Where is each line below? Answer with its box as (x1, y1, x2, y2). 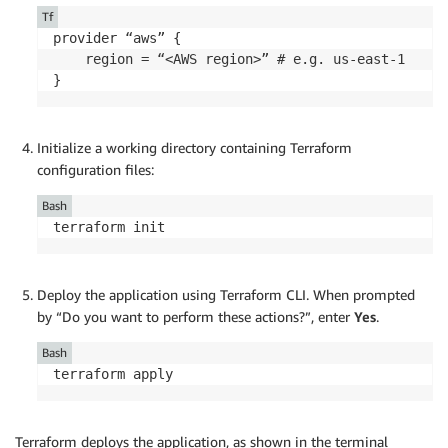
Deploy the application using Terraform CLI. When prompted (37, 285, 415, 303)
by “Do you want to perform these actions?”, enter (37, 307, 354, 325)
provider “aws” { (53, 29, 181, 46)
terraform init (53, 218, 165, 235)
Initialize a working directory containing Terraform (37, 138, 352, 156)
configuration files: (37, 160, 154, 178)
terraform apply (53, 365, 173, 382)
